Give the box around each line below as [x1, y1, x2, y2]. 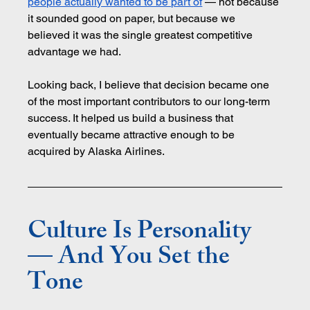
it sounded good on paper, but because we [28, 12, 239, 26]
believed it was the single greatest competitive [28, 28, 256, 42]
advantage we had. [28, 45, 122, 59]
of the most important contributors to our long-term [28, 95, 273, 109]
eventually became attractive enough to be [28, 128, 238, 142]
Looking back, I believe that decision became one [28, 78, 273, 92]
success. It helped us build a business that [28, 111, 237, 125]
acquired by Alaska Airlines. [28, 145, 165, 158]
